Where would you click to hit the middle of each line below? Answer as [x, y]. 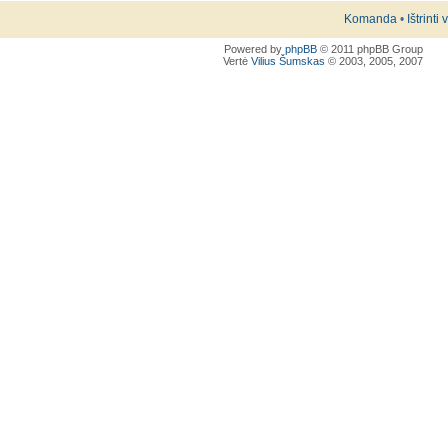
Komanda [370, 19]
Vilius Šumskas [288, 61]
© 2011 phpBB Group [369, 49]
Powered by [254, 49]
